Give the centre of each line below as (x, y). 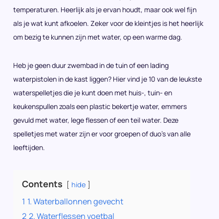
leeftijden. (29, 147)
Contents (42, 184)
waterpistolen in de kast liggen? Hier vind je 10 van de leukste (108, 79)
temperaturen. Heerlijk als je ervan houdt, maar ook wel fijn (105, 10)
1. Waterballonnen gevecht (75, 201)
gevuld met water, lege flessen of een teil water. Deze (96, 120)
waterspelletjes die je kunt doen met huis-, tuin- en (93, 93)
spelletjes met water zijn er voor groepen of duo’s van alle (102, 134)
